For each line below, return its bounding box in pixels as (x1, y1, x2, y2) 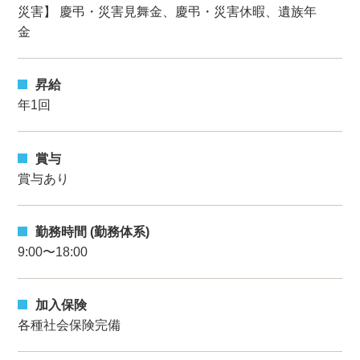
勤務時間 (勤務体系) (35, 224, 150, 239)
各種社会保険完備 (18, 318, 121, 333)
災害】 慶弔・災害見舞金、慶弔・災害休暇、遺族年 (18, 4, 317, 18)
